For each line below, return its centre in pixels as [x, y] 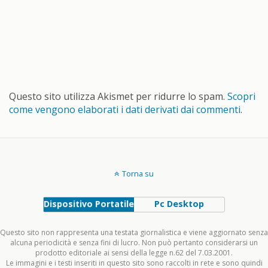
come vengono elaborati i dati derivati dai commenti [125, 110]
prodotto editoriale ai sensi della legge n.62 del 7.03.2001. [134, 253]
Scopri [241, 97]
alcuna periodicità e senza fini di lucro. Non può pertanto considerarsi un [134, 243]
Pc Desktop [179, 204]
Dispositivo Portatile [89, 204]
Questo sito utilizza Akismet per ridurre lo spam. [118, 97]
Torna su [138, 174]
